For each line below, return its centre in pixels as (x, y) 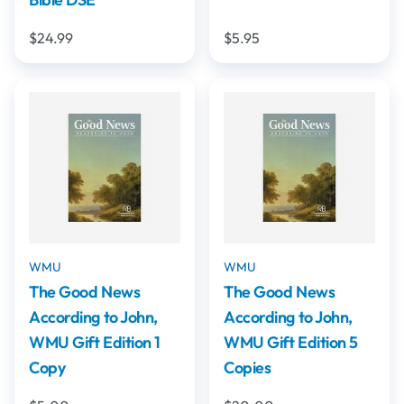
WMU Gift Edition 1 (95, 342)
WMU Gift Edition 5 (291, 342)
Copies (248, 367)
